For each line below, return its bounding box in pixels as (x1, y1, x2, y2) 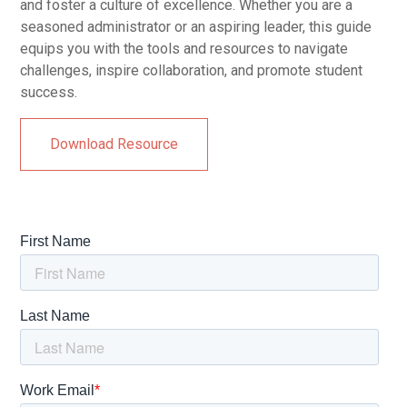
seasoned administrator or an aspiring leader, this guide (20, 18, 372, 36)
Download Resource (50, 135, 179, 154)
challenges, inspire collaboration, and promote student (20, 62, 363, 80)
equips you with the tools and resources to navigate (20, 40, 349, 58)
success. (20, 84, 78, 102)
